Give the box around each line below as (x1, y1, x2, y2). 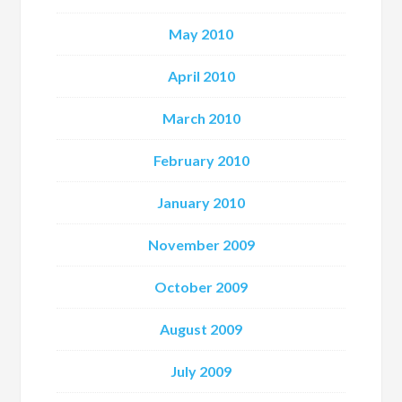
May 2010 (169, 25, 233, 42)
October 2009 (154, 278, 248, 295)
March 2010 (162, 109, 240, 127)
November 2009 (147, 236, 255, 253)
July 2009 (170, 363, 232, 380)
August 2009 (160, 320, 242, 337)
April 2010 (167, 67, 235, 84)
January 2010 (157, 194, 245, 211)
